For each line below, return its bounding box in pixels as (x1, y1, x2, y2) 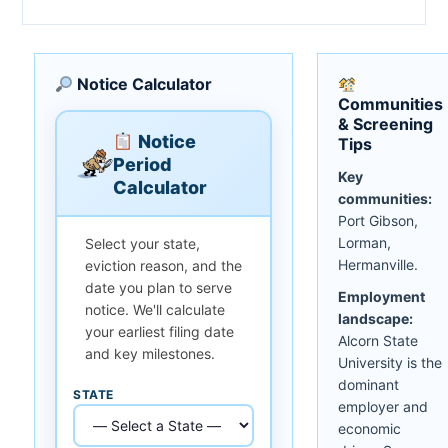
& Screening (338, 113, 433, 134)
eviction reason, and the (85, 256, 242, 274)
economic (338, 419, 401, 437)
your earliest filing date (85, 322, 234, 340)
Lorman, (338, 233, 391, 251)
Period (113, 153, 172, 175)
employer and (338, 397, 428, 415)
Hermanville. (338, 255, 418, 273)
